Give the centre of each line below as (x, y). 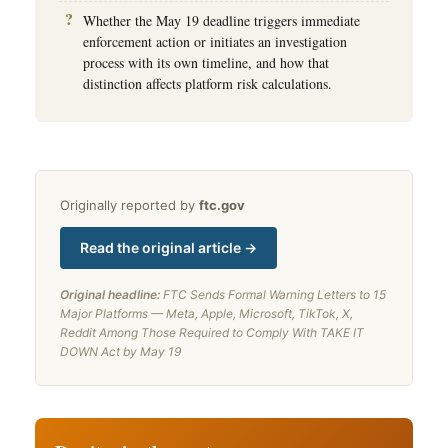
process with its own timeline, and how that (206, 62)
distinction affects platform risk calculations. (207, 83)
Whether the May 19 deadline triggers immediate (221, 20)
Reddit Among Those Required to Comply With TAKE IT (212, 332)
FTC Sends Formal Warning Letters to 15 (274, 294)
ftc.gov (222, 204)
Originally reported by (129, 204)
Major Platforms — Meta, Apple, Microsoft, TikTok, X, (206, 313)
